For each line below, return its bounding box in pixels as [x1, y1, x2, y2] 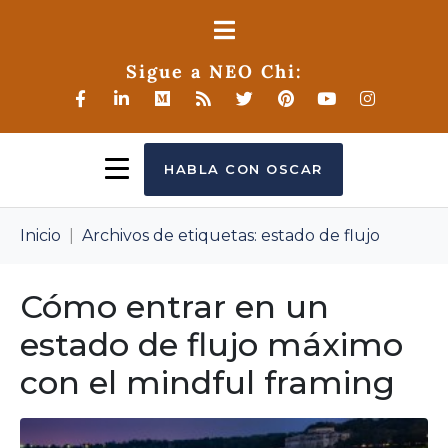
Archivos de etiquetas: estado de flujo [82, 226, 380, 245]
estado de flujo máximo [20, 325, 403, 364]
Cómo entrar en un [20, 287, 329, 326]
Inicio [20, 226, 61, 245]
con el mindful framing [20, 363, 395, 402]
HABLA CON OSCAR [164, 161, 323, 177]
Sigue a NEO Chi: [125, 60, 303, 83]
